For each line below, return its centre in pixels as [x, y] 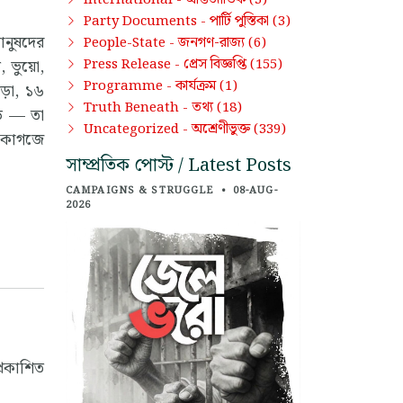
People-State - [131, 43]
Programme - [130, 86]
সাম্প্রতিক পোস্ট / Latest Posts [179, 165]
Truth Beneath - [138, 107]
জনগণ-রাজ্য [211, 42]
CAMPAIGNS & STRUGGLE [142, 190]
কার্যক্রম [196, 85]
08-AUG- [255, 190]
